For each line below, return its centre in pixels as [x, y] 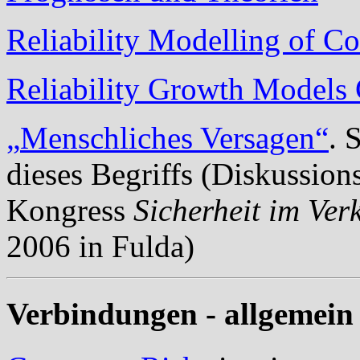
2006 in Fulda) [100, 247]
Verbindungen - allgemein [180, 314]
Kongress [70, 211]
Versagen [258, 138]
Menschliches [106, 138]
